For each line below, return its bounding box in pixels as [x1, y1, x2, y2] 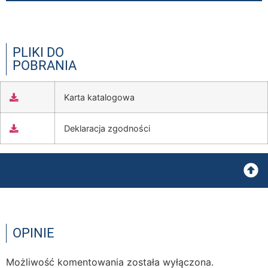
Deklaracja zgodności [64, 123, 150, 134]
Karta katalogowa [64, 92, 135, 103]
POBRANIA [13, 58, 77, 74]
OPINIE [13, 226, 54, 241]
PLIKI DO [13, 45, 64, 60]
